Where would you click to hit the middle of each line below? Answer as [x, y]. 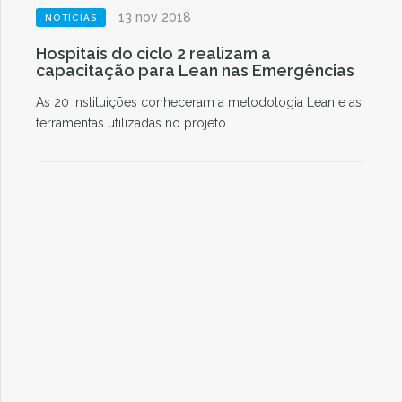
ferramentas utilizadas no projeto [131, 123]
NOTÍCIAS [71, 17]
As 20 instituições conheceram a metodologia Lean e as [199, 102]
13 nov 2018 [155, 17]
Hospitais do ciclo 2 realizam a [153, 53]
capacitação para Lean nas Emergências [195, 70]
